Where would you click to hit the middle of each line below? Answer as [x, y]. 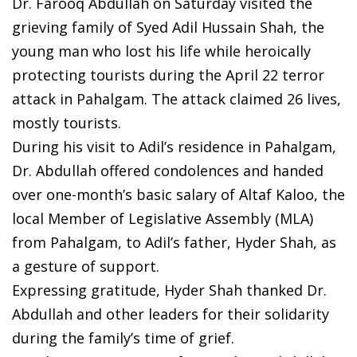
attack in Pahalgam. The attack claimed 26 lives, [177, 98]
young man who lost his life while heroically [161, 51]
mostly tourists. [67, 122]
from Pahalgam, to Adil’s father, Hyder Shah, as [174, 242]
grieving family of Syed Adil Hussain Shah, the [168, 27]
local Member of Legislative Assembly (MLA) [163, 218]
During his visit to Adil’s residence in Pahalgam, [174, 146]
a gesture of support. [86, 266]
